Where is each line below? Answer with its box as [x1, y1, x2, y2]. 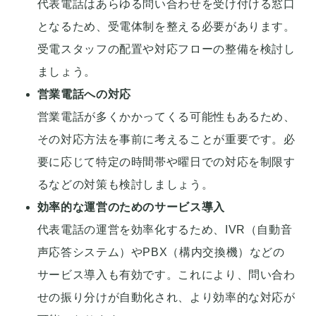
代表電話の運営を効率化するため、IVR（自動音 [37, 224, 293, 236]
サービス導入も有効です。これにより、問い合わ [37, 269, 296, 281]
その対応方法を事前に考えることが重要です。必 [37, 133, 296, 146]
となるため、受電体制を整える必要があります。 [37, 20, 296, 33]
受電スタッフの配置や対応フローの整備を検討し [37, 43, 296, 56]
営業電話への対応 [37, 88, 131, 101]
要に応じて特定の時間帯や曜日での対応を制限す [37, 156, 296, 169]
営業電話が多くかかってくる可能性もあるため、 [37, 111, 296, 123]
